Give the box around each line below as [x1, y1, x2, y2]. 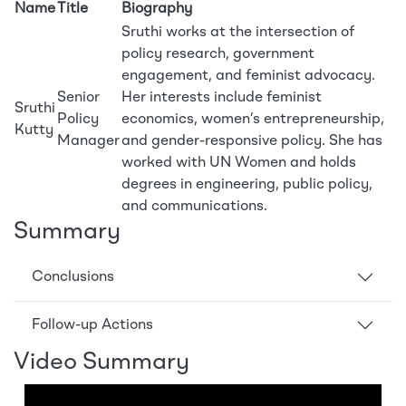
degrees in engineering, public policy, [121, 178, 372, 193]
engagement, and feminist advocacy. [121, 69, 375, 84]
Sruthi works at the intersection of [121, 25, 354, 41]
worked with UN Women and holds [121, 156, 356, 171]
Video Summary [14, 351, 189, 375]
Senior [57, 91, 100, 106]
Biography [121, 2, 192, 17]
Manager [57, 134, 120, 150]
